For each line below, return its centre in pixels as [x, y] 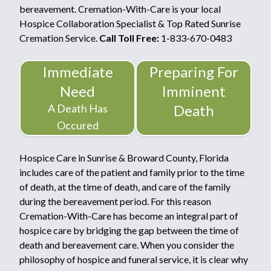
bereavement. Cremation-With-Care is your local [120, 8]
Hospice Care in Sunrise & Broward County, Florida [124, 157]
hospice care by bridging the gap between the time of [129, 230]
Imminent [194, 91]
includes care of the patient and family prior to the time [132, 172]
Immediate [77, 71]
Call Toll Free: [129, 38]
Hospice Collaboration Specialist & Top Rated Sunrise [130, 23]
